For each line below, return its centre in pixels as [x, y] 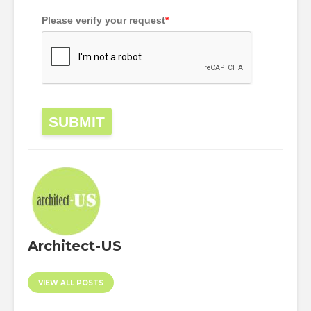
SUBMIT [77, 122]
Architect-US [75, 246]
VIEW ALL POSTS [71, 283]
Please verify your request [103, 20]
